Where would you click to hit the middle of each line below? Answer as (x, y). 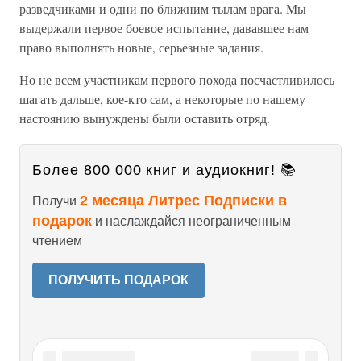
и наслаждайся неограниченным (191, 221)
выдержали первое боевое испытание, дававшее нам (164, 28)
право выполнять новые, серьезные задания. (141, 47)
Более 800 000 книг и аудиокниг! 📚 (164, 170)
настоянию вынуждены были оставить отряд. (145, 118)
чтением (57, 241)
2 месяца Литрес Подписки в (183, 201)
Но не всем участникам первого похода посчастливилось (177, 79)
